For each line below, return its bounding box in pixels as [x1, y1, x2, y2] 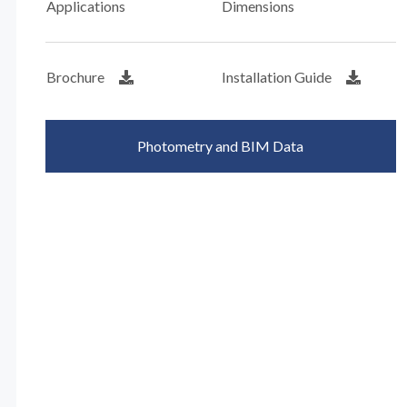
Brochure [45, 68, 104, 86]
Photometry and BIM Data [137, 136, 304, 154]
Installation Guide [221, 68, 332, 86]
